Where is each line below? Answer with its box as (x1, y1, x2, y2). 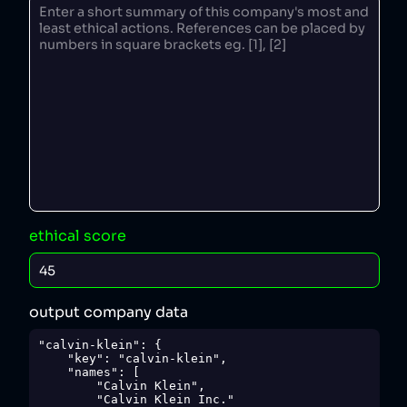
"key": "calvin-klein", (37, 351, 67, 365)
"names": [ (37, 364, 67, 379)
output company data (29, 303, 188, 323)
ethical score (29, 225, 126, 245)
